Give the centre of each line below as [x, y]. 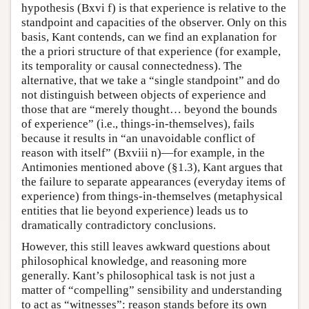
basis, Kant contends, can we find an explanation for [149, 37]
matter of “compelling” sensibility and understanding [152, 290]
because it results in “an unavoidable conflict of [138, 138]
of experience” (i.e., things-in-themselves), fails [138, 123]
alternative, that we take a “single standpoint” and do [151, 80]
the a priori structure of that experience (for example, [151, 51]
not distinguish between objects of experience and [144, 94]
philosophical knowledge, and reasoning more [134, 261]
